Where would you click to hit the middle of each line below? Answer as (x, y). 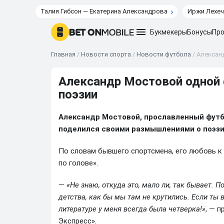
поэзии (78, 94)
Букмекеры (168, 32)
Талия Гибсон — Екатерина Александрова (104, 11)
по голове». (78, 163)
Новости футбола (164, 54)
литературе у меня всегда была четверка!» (132, 209)
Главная (63, 54)
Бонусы (199, 32)
